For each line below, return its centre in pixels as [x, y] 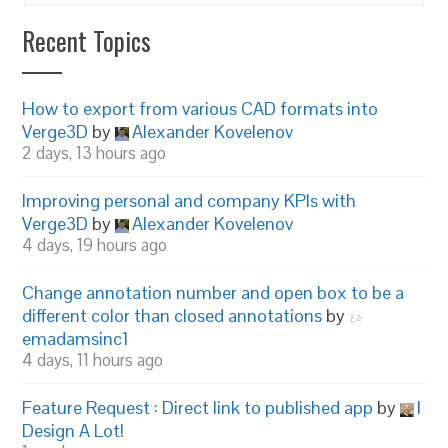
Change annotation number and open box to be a [213, 293]
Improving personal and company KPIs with [189, 201]
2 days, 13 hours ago [94, 153]
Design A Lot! [73, 431]
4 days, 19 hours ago [95, 245]
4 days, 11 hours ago [93, 360]
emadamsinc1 [76, 339]
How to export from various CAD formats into [200, 109]
